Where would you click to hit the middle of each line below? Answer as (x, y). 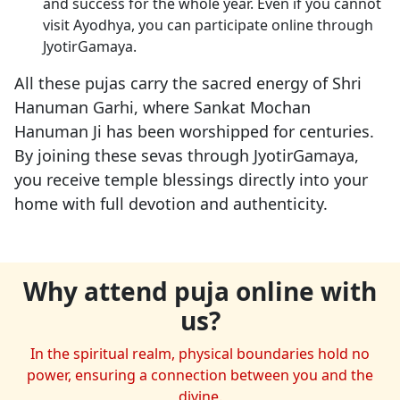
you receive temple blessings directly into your (191, 180)
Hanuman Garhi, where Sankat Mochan (162, 108)
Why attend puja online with (200, 292)
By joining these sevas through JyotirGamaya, (187, 156)
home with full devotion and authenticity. (173, 204)
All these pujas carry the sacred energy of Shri (188, 83)
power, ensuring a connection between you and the (200, 375)
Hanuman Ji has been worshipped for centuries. (194, 132)
